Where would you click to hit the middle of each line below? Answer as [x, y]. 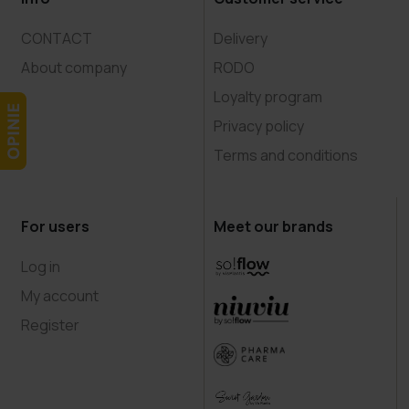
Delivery [240, 39]
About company [74, 68]
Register [51, 325]
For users [56, 227]
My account [60, 296]
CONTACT [57, 39]
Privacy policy [258, 126]
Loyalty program [267, 97]
